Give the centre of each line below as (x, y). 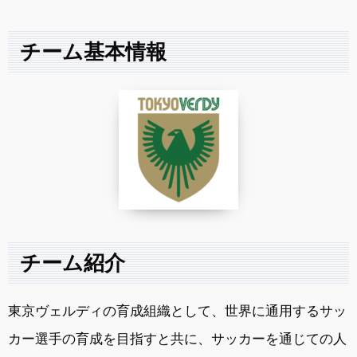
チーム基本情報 (93, 51)
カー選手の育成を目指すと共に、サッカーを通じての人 (177, 338)
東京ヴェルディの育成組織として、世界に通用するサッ (177, 310)
